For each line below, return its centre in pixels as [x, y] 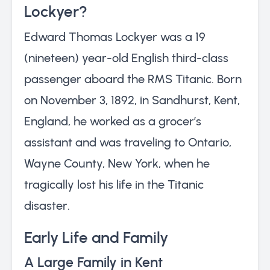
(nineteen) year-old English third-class [126, 58]
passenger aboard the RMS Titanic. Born [133, 79]
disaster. [47, 205]
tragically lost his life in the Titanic [114, 184]
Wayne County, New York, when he [117, 163]
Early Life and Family [96, 237]
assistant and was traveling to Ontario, [128, 142]
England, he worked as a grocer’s [113, 121]
